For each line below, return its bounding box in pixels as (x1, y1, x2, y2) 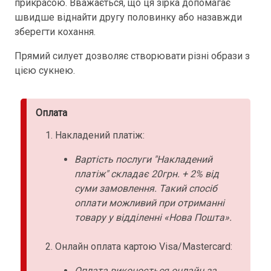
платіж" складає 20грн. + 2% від (74, 168, 219, 180)
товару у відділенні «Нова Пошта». (74, 212, 232, 223)
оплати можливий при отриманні (74, 197, 224, 209)
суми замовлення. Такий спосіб (74, 183, 217, 194)
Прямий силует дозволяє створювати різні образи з (15, 50, 250, 62)
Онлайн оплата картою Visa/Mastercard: (55, 241, 232, 252)
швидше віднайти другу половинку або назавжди (15, 11, 242, 23)
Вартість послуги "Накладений (74, 154, 212, 165)
